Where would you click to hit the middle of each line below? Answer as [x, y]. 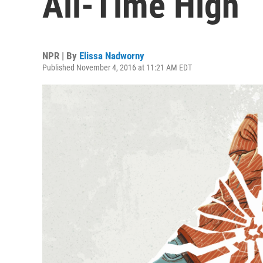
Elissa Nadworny [112, 56]
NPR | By [61, 56]
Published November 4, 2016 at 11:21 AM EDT [117, 68]
